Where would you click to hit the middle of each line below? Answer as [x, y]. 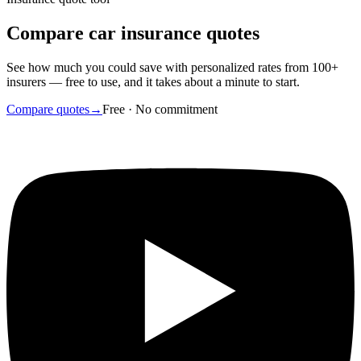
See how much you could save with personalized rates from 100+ [172, 67]
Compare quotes [48, 109]
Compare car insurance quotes [133, 33]
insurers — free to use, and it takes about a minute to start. [153, 81]
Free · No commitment [160, 109]
